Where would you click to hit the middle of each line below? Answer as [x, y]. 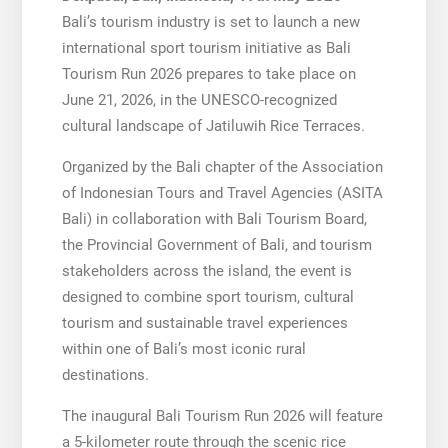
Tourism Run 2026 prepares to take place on [208, 73]
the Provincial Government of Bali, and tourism [216, 244]
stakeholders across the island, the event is [206, 270]
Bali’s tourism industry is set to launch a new [210, 21]
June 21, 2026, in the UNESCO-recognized [199, 99]
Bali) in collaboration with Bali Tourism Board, [214, 218]
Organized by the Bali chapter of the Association [222, 166]
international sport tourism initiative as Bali [206, 47]
